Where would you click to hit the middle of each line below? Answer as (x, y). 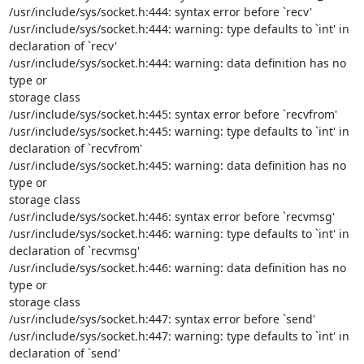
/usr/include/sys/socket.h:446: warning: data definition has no (177, 268)
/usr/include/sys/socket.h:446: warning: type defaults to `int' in (179, 234)
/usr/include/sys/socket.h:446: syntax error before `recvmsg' (171, 217)
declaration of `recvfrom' (75, 148)
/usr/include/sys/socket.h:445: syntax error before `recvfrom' (173, 114)
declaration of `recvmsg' (74, 251)
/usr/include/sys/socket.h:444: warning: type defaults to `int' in (179, 29)
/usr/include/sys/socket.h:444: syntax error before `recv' (160, 12)
